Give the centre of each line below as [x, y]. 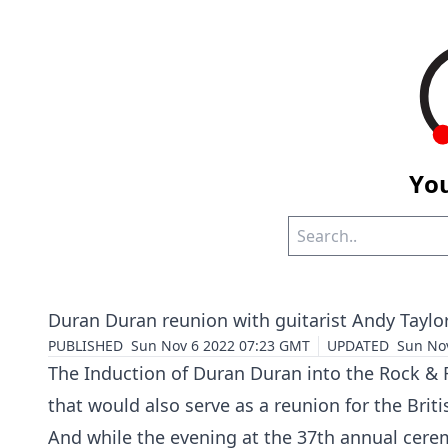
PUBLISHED [85, 345]
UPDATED [358, 345]
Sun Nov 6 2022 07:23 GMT [220, 345]
